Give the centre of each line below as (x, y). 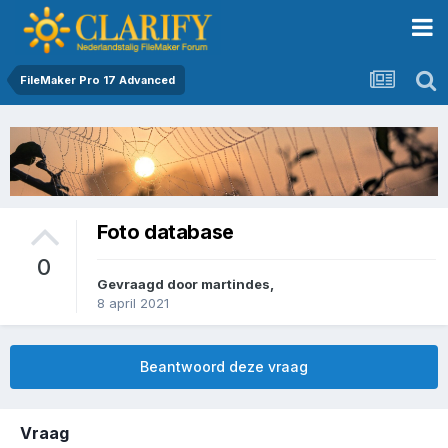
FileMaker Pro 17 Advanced (97, 80)
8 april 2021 (133, 303)
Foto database (165, 231)
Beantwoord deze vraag (224, 367)
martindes (235, 284)
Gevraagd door (149, 284)
